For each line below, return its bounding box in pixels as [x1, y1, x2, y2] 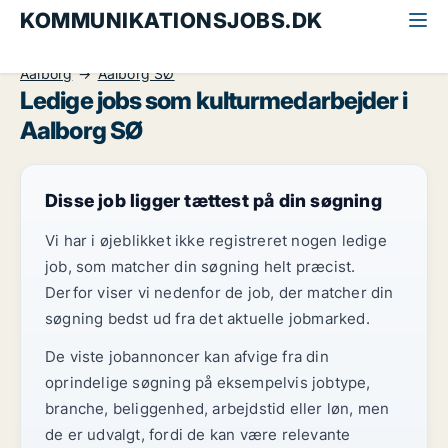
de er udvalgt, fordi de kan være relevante [45, 425, 351, 444]
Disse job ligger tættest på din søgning [45, 190, 382, 211]
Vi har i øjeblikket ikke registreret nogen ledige [45, 231, 387, 250]
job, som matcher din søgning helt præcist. [45, 257, 356, 276]
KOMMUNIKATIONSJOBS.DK [20, 8, 323, 33]
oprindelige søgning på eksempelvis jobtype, [45, 373, 371, 392]
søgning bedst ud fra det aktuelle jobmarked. [45, 309, 370, 328]
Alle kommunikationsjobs [20, 44, 185, 61]
